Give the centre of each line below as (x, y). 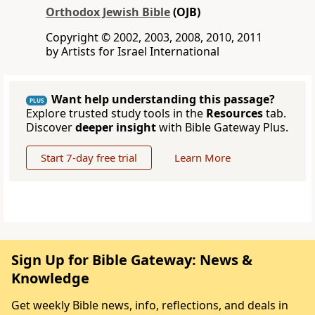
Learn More (202, 158)
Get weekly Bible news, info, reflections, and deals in (150, 306)
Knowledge (50, 278)
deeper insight (116, 128)
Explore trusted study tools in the (116, 114)
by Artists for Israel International (133, 52)
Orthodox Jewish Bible (108, 12)
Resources (234, 114)
